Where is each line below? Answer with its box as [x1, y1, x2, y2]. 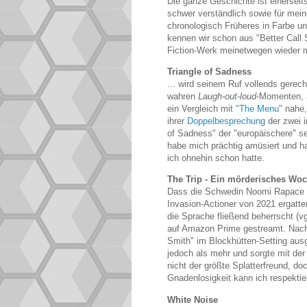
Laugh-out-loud [198, 91, 256, 102]
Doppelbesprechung [187, 116, 265, 127]
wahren [167, 91, 198, 102]
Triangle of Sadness [167, 66, 251, 77]
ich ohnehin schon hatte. [167, 153, 265, 164]
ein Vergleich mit [167, 103, 236, 114]
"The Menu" [236, 103, 282, 114]
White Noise [167, 294, 218, 305]
